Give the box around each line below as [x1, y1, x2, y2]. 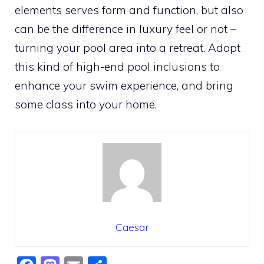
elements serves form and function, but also [15, 3, 243, 17]
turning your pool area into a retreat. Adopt [15, 41, 240, 55]
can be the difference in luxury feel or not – [15, 22, 236, 36]
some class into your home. [15, 97, 157, 111]
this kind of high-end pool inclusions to [15, 60, 220, 74]
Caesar [115, 220, 149, 234]
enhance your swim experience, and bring [15, 78, 233, 93]
